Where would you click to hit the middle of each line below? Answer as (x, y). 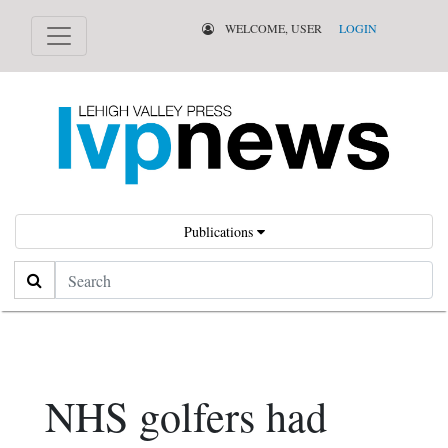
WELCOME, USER (271, 28)
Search (35, 274)
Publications (220, 232)
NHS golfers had (186, 416)
